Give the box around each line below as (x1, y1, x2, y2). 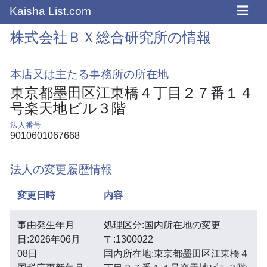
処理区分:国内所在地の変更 (103, 219, 221, 230)
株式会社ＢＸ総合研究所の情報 (10, 29, 211, 45)
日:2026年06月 (17, 234, 80, 244)
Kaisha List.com (10, 4, 91, 17)
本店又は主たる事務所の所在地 (10, 67, 169, 80)
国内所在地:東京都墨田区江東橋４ (103, 248, 249, 259)
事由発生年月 (17, 219, 74, 230)
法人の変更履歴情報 (10, 163, 112, 176)
